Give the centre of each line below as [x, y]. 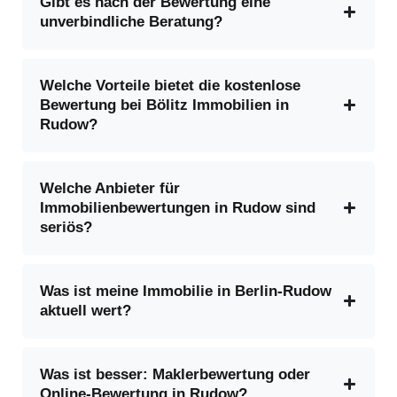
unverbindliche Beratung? [131, 21]
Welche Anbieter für [110, 188]
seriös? [66, 227]
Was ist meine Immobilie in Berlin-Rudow [186, 291]
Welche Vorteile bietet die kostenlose [170, 85]
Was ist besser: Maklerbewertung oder [175, 374]
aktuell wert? [86, 310]
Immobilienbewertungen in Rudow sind [178, 207]
